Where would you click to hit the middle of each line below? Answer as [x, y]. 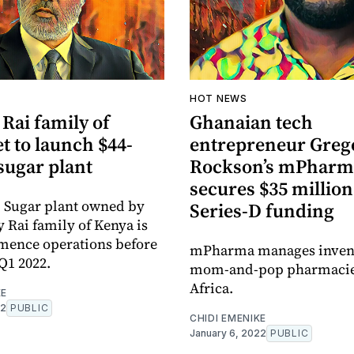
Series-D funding [262, 211]
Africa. [211, 288]
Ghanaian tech [251, 122]
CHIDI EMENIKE [228, 318]
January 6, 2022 [228, 333]
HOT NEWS [218, 99]
